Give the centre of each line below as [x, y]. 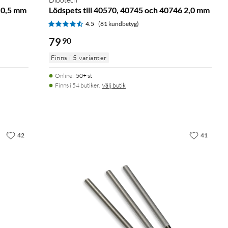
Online [64, 75]
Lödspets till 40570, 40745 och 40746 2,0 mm [129, 10]
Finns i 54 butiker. [77, 85]
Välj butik [114, 85]
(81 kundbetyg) [119, 23]
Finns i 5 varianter [79, 57]
